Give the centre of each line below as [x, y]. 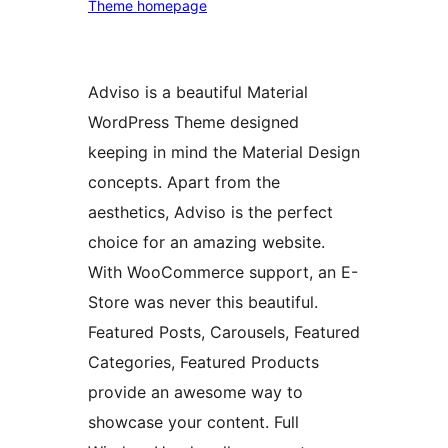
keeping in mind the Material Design [224, 152]
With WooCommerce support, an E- [223, 272]
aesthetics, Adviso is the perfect [210, 212]
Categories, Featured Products [203, 362]
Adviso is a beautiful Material [198, 92]
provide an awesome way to [195, 392]
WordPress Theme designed [193, 122]
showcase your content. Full [193, 422]
